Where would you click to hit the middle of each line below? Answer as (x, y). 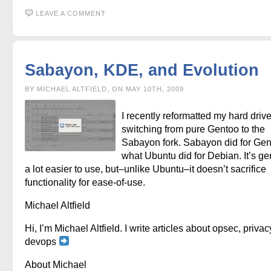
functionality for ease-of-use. (85, 182)
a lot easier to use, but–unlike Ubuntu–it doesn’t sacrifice (145, 169)
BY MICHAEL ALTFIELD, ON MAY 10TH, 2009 (104, 89)
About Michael (56, 264)
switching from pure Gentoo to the (193, 129)
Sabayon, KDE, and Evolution (142, 70)
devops (42, 241)
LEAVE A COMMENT (71, 13)
